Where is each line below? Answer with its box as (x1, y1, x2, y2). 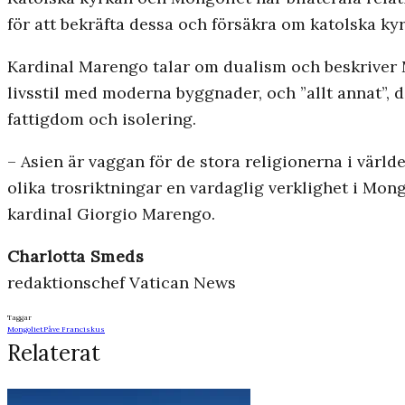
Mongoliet (7, 325, 43, 334)
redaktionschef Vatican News (7, 272, 236, 294)
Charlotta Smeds (7, 246, 144, 268)
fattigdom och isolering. (7, 108, 196, 130)
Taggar (7, 313, 32, 323)
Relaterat (7, 339, 100, 368)
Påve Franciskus (43, 325, 105, 334)
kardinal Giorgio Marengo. (7, 203, 215, 225)
